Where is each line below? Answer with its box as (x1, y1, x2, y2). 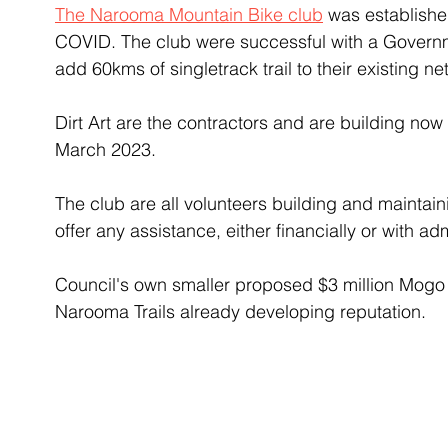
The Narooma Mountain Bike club (55, 3, 323, 26)
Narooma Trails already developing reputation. (55, 300, 431, 323)
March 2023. (55, 138, 161, 161)
